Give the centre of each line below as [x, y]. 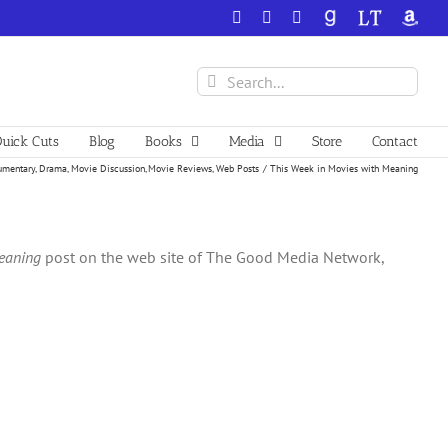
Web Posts [237, 168]
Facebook [272, 16]
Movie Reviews [180, 168]
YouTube [330, 16]
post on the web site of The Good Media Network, [212, 257]
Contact [395, 141]
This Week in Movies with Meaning [344, 168]
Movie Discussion [107, 168]
